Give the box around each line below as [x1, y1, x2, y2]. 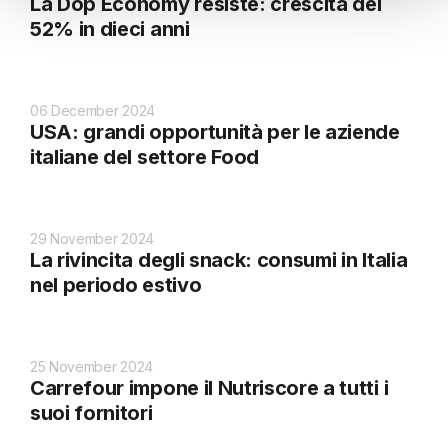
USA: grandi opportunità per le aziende [30, 119, 400, 144]
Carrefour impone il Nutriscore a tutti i [30, 375, 389, 400]
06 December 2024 [30, 101, 155, 119]
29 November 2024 [30, 229, 154, 247]
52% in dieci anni [30, 16, 190, 41]
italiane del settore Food [30, 144, 259, 169]
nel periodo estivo [30, 272, 202, 297]
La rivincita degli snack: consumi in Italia [30, 247, 408, 272]
